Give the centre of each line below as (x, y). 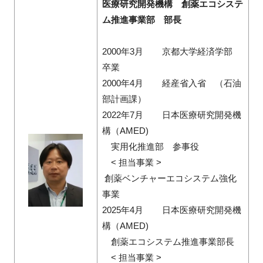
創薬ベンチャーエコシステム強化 (169, 178)
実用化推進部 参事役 (150, 147)
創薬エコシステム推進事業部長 (168, 242)
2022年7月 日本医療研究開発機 (171, 115)
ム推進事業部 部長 (141, 20)
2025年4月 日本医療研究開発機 (171, 210)
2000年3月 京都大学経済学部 (171, 52)
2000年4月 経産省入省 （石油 (171, 83)
